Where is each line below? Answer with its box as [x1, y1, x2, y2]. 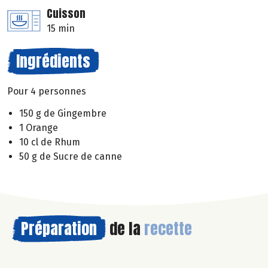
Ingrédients [16, 49, 90, 74]
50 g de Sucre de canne [19, 151, 122, 163]
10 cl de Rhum [19, 136, 80, 148]
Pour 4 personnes [7, 86, 86, 98]
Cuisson [47, 5, 86, 22]
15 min [47, 23, 75, 35]
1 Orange [19, 122, 58, 134]
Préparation [21, 217, 97, 241]
